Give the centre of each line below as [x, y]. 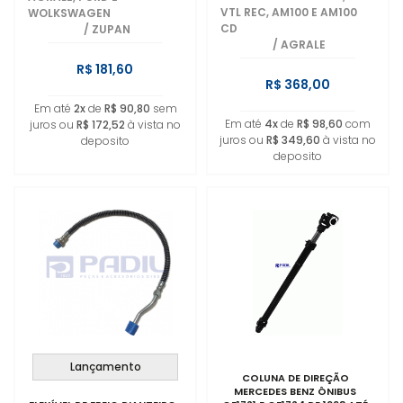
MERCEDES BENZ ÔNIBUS [296, 391]
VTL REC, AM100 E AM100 [289, 12]
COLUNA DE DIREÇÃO [295, 378]
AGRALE [303, 45]
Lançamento [105, 367]
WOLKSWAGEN [69, 13]
